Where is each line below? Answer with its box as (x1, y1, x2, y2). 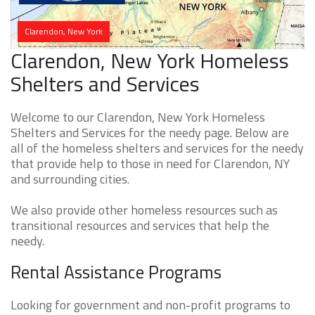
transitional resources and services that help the (11, 216, 269, 236)
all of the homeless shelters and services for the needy (11, 139, 304, 158)
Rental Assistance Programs (11, 259, 221, 286)
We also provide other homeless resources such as (11, 200, 278, 220)
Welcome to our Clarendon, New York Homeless (11, 108, 265, 127)
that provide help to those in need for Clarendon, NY (11, 154, 290, 174)
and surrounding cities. (11, 169, 129, 189)
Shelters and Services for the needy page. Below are (11, 123, 289, 143)
